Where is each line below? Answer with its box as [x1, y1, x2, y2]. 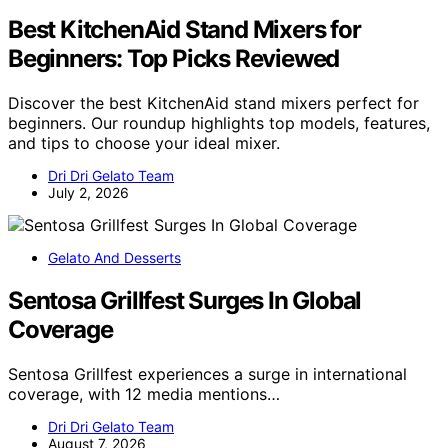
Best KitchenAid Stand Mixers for [8, 14, 361, 44]
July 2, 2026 [48, 183, 129, 201]
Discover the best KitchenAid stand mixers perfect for [8, 92, 419, 113]
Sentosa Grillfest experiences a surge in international [8, 363, 407, 384]
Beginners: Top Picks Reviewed [8, 43, 340, 73]
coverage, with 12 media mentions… [8, 383, 280, 404]
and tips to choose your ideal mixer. [8, 132, 280, 153]
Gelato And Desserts [48, 248, 181, 266]
